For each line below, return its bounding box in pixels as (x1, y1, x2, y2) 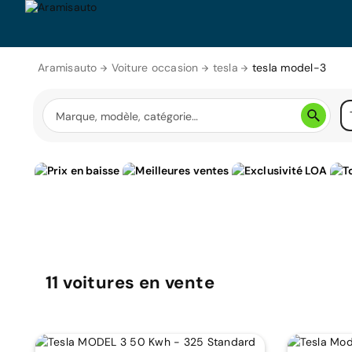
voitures (63, 271, 139, 294)
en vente (138, 271, 215, 294)
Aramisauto (38, 60, 97, 75)
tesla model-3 (251, 60, 326, 75)
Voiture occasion (111, 60, 199, 75)
